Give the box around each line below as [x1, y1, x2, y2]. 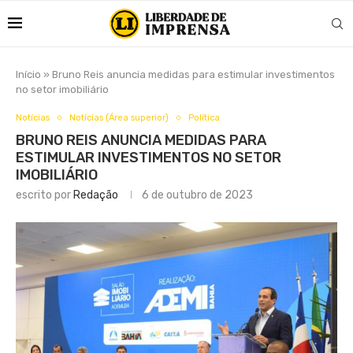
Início [16, 69, 41, 80]
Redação [73, 188, 118, 202]
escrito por [16, 188, 73, 202]
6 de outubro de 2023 [142, 188, 253, 202]
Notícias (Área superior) [69, 113, 169, 123]
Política [188, 113, 220, 123]
